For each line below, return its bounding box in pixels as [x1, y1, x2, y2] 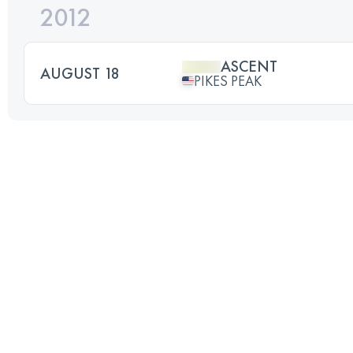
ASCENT [221, 55, 277, 76]
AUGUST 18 [40, 62, 120, 84]
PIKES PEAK [194, 71, 262, 90]
